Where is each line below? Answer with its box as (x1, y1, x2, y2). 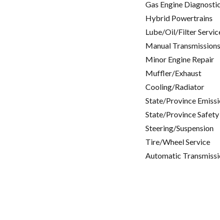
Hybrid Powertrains (145, 13, 213, 23)
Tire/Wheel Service (145, 137, 210, 147)
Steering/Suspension (145, 123, 214, 133)
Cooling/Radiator (145, 82, 204, 92)
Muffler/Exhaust (145, 68, 201, 78)
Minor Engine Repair (145, 55, 214, 64)
